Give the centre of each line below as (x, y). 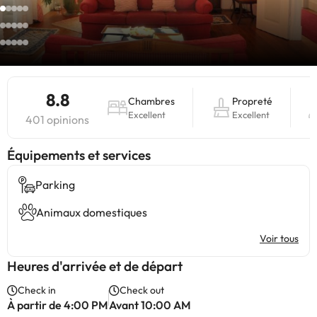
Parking (55, 185)
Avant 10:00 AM (150, 305)
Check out (142, 290)
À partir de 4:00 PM (58, 305)
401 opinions (57, 120)
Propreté (252, 101)
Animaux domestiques (92, 212)
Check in (37, 290)
